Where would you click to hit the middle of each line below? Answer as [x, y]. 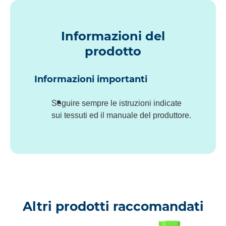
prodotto [113, 51]
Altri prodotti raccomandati [113, 207]
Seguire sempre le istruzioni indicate [117, 103]
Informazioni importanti [91, 79]
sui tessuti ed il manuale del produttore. [121, 115]
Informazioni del [113, 36]
